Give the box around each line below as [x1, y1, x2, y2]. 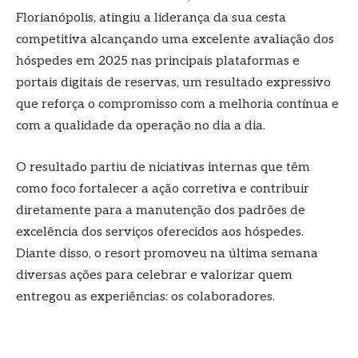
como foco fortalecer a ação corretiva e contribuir [16, 181, 309, 197]
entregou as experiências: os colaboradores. [16, 289, 278, 305]
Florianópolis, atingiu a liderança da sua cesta [16, 10, 286, 26]
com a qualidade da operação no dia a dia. [16, 118, 265, 134]
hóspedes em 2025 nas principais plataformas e [16, 54, 300, 70]
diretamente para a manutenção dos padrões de [16, 203, 305, 219]
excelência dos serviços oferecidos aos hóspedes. [16, 225, 304, 241]
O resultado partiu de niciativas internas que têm [16, 160, 310, 176]
